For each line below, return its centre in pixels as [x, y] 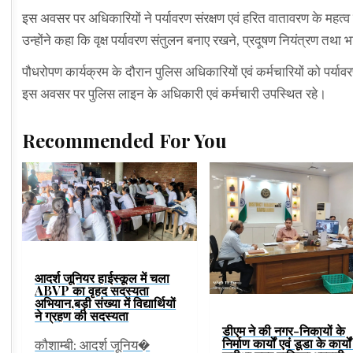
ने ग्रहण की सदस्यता [82, 315]
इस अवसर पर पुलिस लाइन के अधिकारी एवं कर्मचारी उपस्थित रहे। [175, 95]
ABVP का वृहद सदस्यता [92, 290]
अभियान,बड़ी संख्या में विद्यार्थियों [106, 303]
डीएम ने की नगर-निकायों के [284, 330]
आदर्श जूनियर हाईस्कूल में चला [102, 277]
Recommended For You [125, 141]
